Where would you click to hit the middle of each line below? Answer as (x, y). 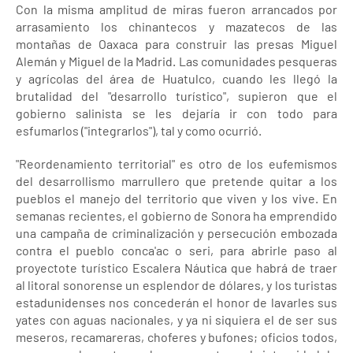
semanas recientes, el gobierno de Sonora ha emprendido (176, 216)
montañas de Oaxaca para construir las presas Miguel (176, 44)
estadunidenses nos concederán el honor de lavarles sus (176, 302)
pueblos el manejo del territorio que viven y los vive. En (176, 198)
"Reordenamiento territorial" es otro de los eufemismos (176, 163)
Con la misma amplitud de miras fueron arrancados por (176, 9)
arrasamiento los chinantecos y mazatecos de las (176, 26)
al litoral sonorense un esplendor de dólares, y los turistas (176, 285)
